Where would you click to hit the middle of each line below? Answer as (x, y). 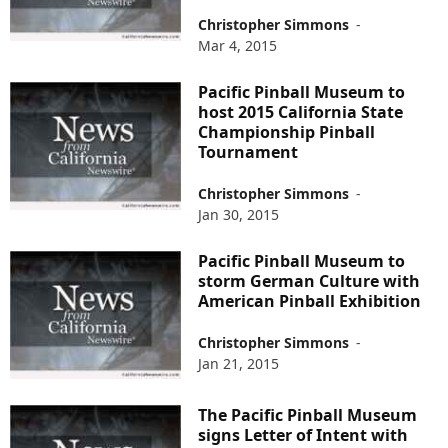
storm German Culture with (309, 281)
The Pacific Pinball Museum (308, 415)
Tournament (248, 152)
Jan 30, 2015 (239, 214)
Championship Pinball (287, 132)
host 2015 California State (301, 112)
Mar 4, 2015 (238, 45)
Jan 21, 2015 (239, 363)
